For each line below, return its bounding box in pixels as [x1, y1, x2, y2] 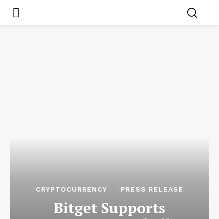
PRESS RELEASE [121, 185, 183, 193]
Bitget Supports [54, 197, 165, 218]
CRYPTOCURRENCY [36, 185, 107, 193]
